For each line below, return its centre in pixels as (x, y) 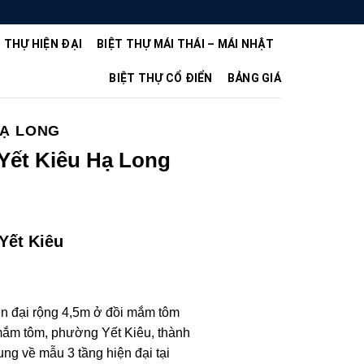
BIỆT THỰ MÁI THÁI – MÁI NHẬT (185, 44)
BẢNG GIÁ (254, 78)
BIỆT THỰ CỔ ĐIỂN (161, 78)
